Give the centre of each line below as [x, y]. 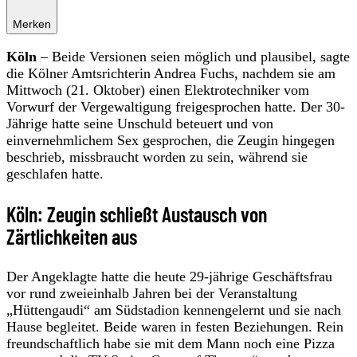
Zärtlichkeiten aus [72, 236]
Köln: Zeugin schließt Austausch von [137, 214]
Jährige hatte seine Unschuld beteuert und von [140, 123]
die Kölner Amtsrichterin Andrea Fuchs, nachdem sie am [171, 73]
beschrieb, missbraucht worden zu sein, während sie [157, 157]
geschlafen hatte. [55, 173]
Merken [32, 24]
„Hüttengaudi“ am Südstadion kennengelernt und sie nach [174, 310]
